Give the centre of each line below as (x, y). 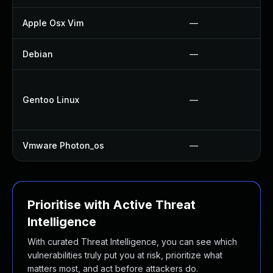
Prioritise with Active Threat (112, 205)
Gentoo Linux (51, 100)
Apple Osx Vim (53, 23)
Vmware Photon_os (63, 145)
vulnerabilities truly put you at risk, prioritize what (125, 255)
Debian (38, 54)
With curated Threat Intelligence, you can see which (132, 242)
